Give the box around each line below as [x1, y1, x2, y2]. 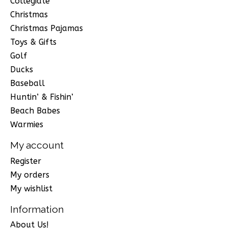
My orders [10, 169, 49, 180]
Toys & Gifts [10, 37, 56, 47]
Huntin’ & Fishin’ [10, 92, 73, 102]
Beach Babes [10, 105, 60, 116]
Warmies [10, 119, 43, 129]
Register [10, 156, 41, 166]
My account [10, 139, 64, 151]
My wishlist [10, 183, 52, 193]
